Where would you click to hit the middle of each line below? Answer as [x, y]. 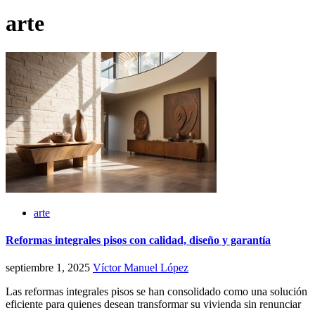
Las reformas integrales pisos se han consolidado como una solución [156, 292]
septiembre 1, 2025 [49, 268]
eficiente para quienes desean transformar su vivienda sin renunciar [153, 304]
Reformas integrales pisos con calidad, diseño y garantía [138, 240]
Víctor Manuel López [141, 268]
